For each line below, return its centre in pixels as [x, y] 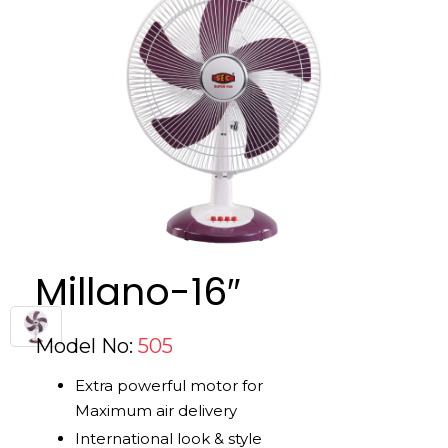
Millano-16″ [137, 291]
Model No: [86, 345]
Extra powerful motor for [169, 385]
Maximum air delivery [156, 410]
